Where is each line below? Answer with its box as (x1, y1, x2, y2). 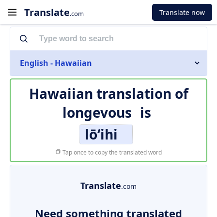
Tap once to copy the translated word (61, 148, 162, 156)
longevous (62, 103, 132, 122)
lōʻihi (85, 125, 118, 143)
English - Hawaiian (20, 58, 92, 68)
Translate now (159, 7, 205, 17)
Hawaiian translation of (29, 84, 188, 103)
